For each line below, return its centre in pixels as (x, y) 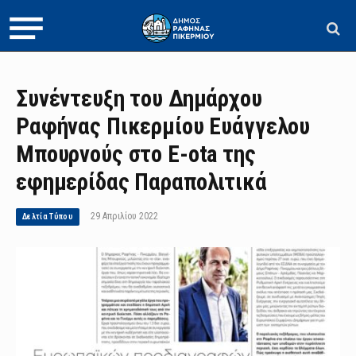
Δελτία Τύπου (48, 217)
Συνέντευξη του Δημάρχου (139, 99)
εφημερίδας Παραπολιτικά (141, 182)
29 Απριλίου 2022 (125, 216)
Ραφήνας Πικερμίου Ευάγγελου (163, 126)
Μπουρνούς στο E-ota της (136, 154)
